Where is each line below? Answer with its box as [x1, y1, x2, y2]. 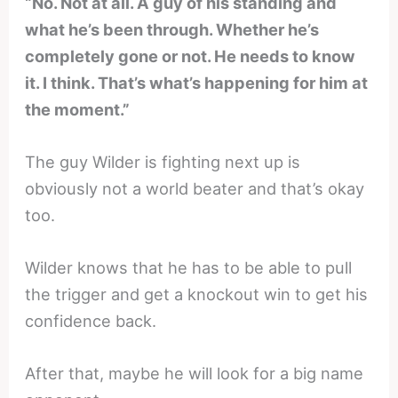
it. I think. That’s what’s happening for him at [25, 72, 369, 92]
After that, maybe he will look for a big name [25, 363, 364, 384]
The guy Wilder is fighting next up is [25, 152, 301, 172]
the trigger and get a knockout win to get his [25, 284, 369, 305]
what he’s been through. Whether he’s [25, 19, 320, 39]
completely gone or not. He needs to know [25, 45, 356, 66]
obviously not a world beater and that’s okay [25, 179, 365, 199]
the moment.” [25, 99, 131, 119]
